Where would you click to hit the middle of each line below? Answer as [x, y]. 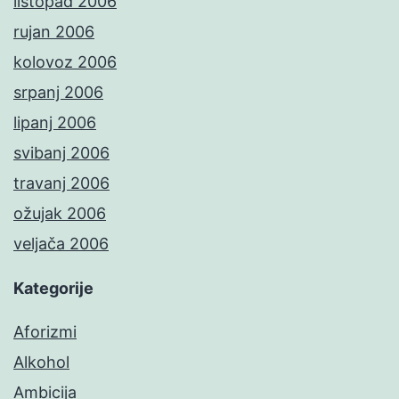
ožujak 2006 [60, 214]
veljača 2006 [61, 244]
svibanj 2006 [61, 153]
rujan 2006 [54, 32]
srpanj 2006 [58, 93]
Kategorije [53, 289]
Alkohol [41, 362]
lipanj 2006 [55, 123]
